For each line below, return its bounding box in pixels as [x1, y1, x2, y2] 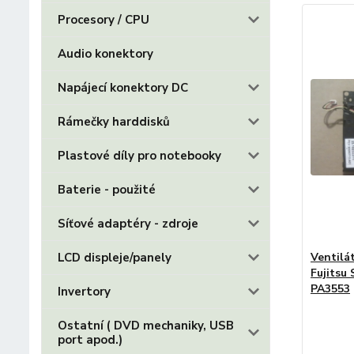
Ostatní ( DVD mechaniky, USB [58, 318, 234, 333]
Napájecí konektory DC [58, 80, 188, 96]
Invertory [58, 284, 111, 299]
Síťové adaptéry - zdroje [58, 216, 198, 232]
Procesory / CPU [58, 12, 149, 28]
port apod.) [58, 332, 122, 348]
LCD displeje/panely [58, 250, 171, 265]
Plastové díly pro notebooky [58, 148, 221, 164]
